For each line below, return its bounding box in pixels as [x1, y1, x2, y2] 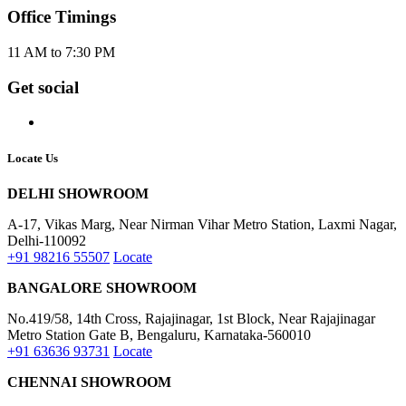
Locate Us [7, 150, 58, 165]
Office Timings [7, 7, 116, 27]
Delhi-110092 [7, 232, 86, 248]
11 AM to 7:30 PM [7, 44, 115, 61]
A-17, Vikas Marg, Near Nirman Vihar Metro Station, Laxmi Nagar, [7, 216, 397, 232]
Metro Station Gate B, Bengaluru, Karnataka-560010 [7, 326, 311, 343]
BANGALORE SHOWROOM [7, 279, 197, 295]
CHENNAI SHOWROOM [7, 373, 171, 390]
